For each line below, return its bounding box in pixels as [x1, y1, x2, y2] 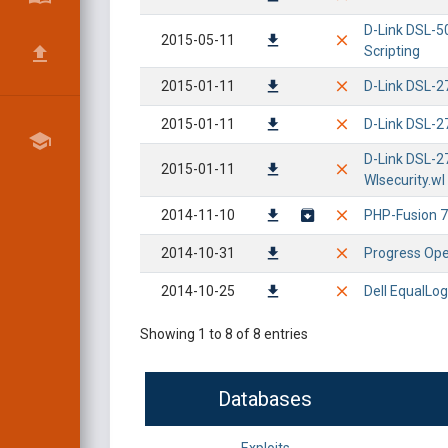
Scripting [364, 43, 420, 59]
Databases [218, 387, 312, 411]
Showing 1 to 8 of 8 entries [140, 326, 308, 342]
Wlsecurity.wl [364, 172, 445, 188]
